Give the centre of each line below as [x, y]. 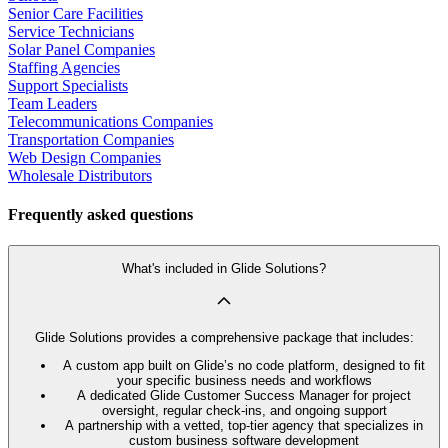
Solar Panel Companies [81, 49]
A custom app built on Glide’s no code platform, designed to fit [244, 366]
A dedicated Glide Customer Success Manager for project [244, 396]
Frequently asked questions [100, 214]
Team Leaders [52, 103]
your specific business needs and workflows [244, 381]
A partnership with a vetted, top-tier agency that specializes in [244, 426]
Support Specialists [68, 85]
